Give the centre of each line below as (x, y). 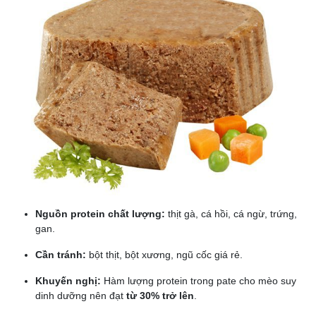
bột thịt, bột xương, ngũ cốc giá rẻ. (164, 255)
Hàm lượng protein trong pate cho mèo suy (199, 281)
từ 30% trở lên (160, 296)
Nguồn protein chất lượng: (100, 214)
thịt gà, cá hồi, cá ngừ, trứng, (231, 214)
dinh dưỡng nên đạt (81, 296)
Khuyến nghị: (68, 281)
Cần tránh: (61, 255)
